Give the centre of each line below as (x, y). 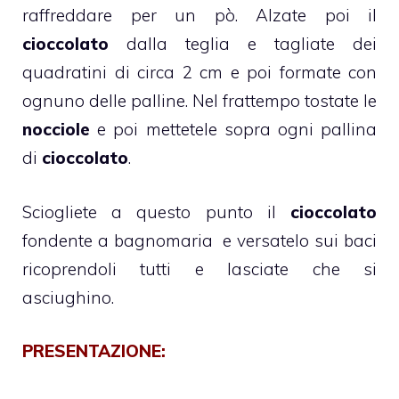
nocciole (56, 130)
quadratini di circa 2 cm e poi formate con (199, 73)
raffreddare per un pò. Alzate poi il (199, 16)
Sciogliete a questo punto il (156, 212)
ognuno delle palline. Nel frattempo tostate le (199, 101)
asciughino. (68, 297)
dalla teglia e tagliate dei (243, 44)
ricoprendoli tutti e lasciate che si (199, 269)
